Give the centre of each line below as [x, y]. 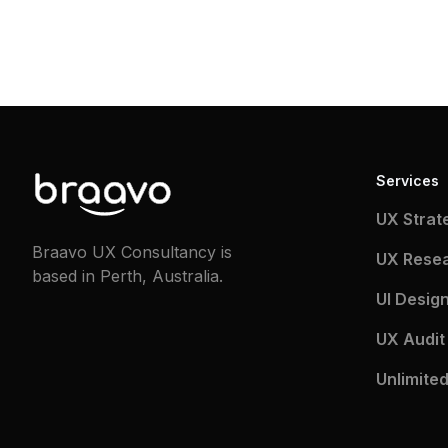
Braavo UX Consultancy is [132, 252]
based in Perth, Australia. [127, 276]
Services [407, 180]
